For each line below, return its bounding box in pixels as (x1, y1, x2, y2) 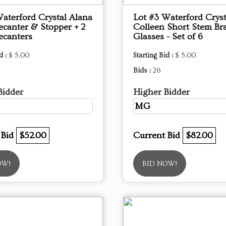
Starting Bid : (133, 51, 175, 60)
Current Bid (133, 130, 183, 141)
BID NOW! (142, 160, 177, 168)
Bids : (133, 67, 153, 75)
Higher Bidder (133, 87, 190, 97)
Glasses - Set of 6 (133, 31, 203, 42)
